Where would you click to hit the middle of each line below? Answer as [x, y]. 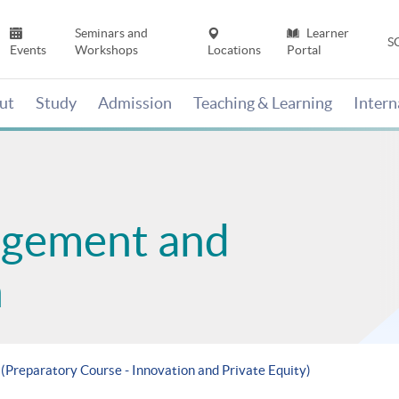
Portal [304, 50]
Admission [135, 103]
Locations [235, 50]
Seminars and [111, 33]
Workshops [106, 50]
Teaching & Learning [263, 103]
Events [28, 50]
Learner [326, 33]
